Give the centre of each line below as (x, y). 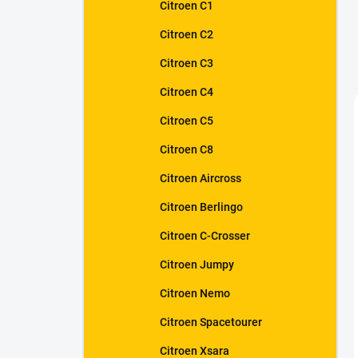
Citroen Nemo (195, 293)
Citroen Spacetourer (211, 322)
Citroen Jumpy (197, 265)
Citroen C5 (187, 121)
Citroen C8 (187, 149)
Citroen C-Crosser (205, 236)
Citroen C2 (187, 34)
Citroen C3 (187, 63)
